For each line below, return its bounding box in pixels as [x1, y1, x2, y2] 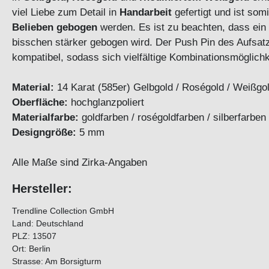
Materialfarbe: [12, 111, 79, 124]
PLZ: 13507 [12, 231, 56, 241]
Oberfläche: [12, 96, 68, 109]
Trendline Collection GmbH [12, 206, 114, 216]
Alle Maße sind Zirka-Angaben [12, 156, 150, 169]
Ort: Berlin [12, 244, 50, 254]
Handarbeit [119, 6, 172, 19]
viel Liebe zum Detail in [12, 6, 119, 19]
